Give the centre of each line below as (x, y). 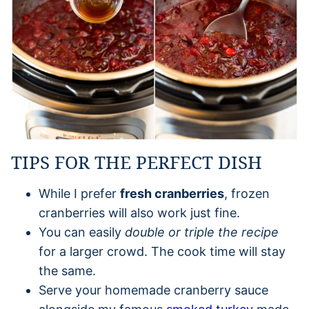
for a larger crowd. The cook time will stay (162, 251)
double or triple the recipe (202, 232)
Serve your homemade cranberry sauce (153, 290)
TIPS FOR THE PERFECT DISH (137, 162)
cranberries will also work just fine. (139, 212)
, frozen (247, 193)
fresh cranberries (172, 193)
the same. (67, 270)
